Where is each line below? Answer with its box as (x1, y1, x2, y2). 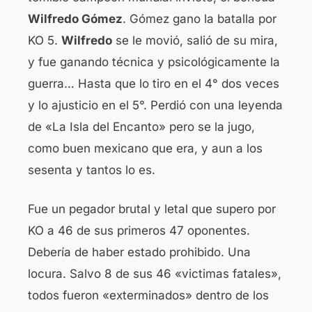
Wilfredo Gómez (28, 11, 123, 26)
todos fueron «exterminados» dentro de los (28, 288, 269, 303)
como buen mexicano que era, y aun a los (28, 141, 263, 155)
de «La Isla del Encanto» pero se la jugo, (28, 119, 255, 134)
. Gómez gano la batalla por (123, 11, 276, 26)
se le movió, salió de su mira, (112, 33, 278, 47)
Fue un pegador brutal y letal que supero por (28, 202, 276, 217)
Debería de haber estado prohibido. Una (28, 245, 251, 260)
